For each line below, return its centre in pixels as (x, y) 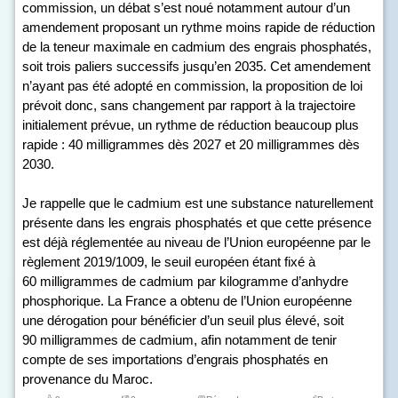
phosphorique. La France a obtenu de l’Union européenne (187, 301)
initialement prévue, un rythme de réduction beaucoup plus (191, 125)
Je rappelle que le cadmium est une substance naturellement (198, 203)
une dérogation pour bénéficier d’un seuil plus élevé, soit (183, 320)
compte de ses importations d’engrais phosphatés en (175, 359)
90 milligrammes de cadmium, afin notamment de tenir (179, 340)
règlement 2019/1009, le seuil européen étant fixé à (169, 262)
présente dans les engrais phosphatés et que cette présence (197, 223)
